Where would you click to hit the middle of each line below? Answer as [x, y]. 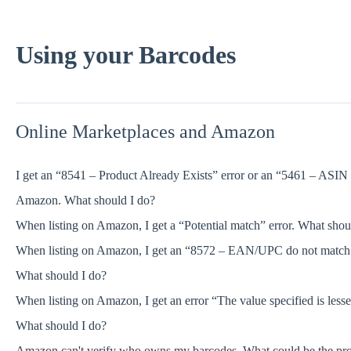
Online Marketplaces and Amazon [145, 131]
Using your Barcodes [125, 54]
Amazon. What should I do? [85, 201]
